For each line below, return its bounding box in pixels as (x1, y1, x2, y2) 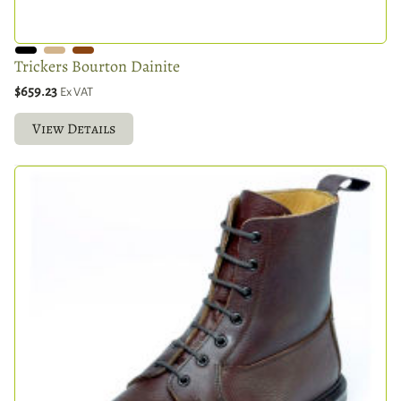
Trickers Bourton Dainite (14, 55, 180, 77)
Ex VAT (60, 84, 93, 98)
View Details (32, 118, 115, 139)
